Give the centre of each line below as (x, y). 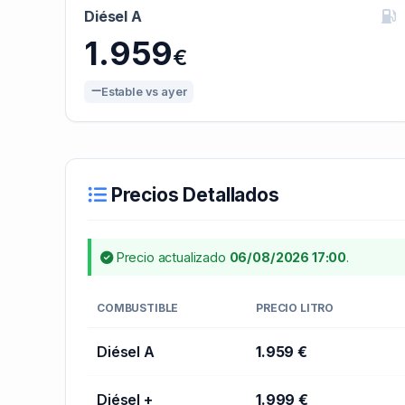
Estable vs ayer (144, 91)
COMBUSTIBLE (138, 307)
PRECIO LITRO (295, 307)
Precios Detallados (193, 194)
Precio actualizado (171, 257)
